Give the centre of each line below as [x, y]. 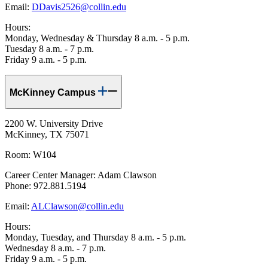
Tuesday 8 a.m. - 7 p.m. [49, 49]
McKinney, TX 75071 [47, 135]
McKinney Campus [54, 92]
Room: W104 [31, 155]
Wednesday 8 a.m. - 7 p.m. [55, 248]
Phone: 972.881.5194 [45, 186]
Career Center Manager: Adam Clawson [81, 175]
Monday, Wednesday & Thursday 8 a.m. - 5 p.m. [97, 38]
